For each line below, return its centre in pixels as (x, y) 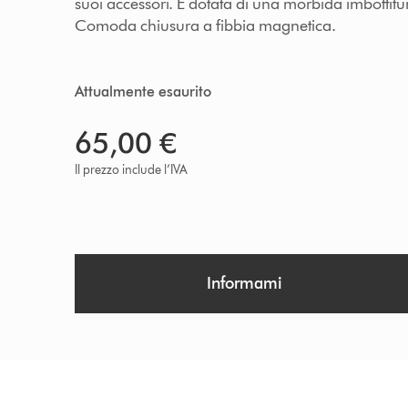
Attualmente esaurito (143, 92)
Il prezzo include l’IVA (132, 170)
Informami (245, 283)
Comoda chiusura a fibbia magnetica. (206, 25)
